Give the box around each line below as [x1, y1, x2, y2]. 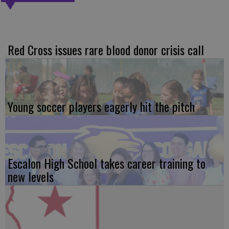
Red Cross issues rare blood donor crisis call [8, 40, 204, 59]
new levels [8, 167, 54, 186]
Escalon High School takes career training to [8, 154, 205, 172]
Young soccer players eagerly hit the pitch [8, 97, 195, 116]
